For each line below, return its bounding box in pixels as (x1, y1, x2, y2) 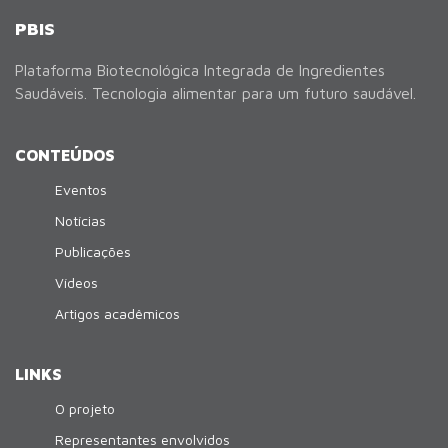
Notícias (55, 211, 106, 229)
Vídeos (55, 273, 98, 291)
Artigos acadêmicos (55, 304, 180, 322)
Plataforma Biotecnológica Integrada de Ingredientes (15, 60, 385, 79)
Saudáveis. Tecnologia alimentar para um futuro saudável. (15, 83, 416, 102)
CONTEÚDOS (15, 144, 115, 164)
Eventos (55, 180, 107, 198)
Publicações (55, 242, 131, 260)
